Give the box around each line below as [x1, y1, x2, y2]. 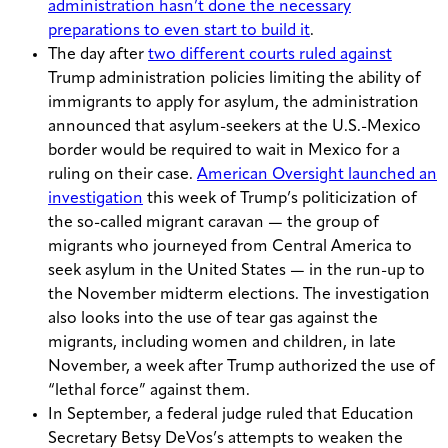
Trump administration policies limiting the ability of [48, 71, 421, 88]
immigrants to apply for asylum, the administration [48, 95, 419, 112]
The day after [48, 47, 148, 64]
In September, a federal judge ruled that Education [48, 407, 414, 424]
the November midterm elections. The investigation [48, 287, 430, 304]
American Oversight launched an [197, 167, 437, 184]
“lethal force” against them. [48, 383, 250, 400]
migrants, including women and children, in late [48, 335, 396, 352]
